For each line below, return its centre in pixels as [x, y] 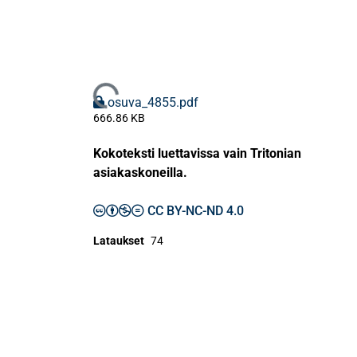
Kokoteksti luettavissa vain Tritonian [197, 154]
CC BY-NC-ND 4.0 [196, 211]
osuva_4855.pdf [153, 103]
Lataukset [119, 241]
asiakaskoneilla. [140, 173]
